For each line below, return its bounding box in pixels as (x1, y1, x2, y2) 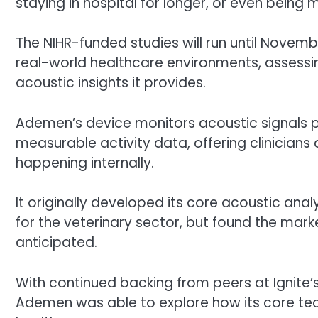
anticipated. (16, 233, 97, 253)
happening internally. (16, 153, 154, 172)
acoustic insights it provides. (16, 73, 206, 93)
